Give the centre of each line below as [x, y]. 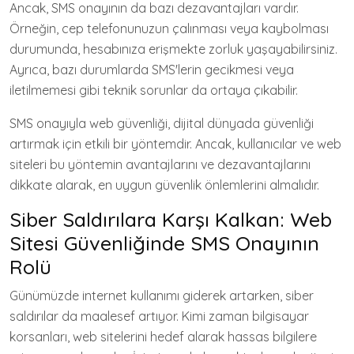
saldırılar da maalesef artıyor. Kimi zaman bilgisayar [159, 316]
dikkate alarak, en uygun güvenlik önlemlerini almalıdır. [164, 185]
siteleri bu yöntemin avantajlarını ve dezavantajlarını [160, 164]
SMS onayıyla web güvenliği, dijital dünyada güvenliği [162, 123]
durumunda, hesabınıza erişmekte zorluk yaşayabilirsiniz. [173, 49]
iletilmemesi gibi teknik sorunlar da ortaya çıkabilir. [154, 90]
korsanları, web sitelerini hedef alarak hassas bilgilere [163, 337]
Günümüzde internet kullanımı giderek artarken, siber [162, 296]
